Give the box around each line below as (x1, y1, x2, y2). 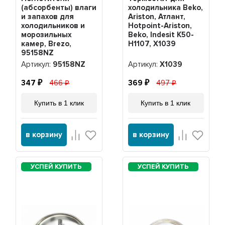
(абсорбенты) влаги (21, 3, 97, 13)
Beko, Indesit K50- (128, 30, 194, 40)
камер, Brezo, (21, 39, 72, 49)
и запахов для (21, 12, 74, 22)
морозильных (21, 30, 72, 40)
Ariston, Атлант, (128, 12, 185, 22)
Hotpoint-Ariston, (128, 21, 192, 31)
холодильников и (21, 21, 85, 31)
